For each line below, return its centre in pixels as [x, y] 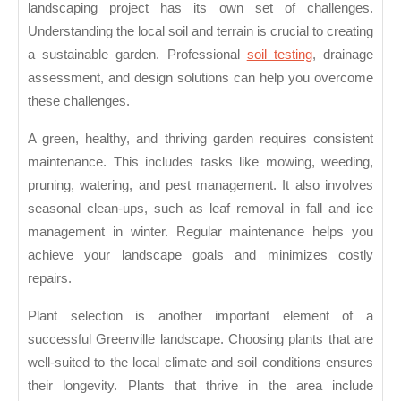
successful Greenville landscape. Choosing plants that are [200, 339]
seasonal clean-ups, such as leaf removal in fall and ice [200, 209]
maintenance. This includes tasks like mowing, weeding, [200, 162]
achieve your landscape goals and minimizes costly [200, 255]
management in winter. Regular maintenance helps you [200, 232]
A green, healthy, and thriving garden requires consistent [200, 139]
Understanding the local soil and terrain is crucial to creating [200, 31]
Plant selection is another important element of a [200, 316]
